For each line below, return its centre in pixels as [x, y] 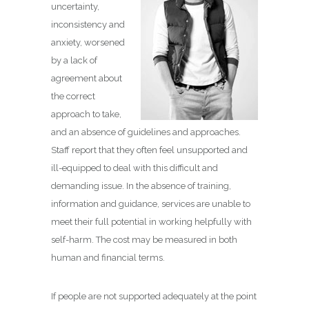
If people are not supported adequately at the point [154, 296]
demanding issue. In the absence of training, [141, 186]
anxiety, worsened [88, 42]
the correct [73, 96]
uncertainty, [75, 7]
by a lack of [74, 60]
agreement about [87, 78]
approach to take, [86, 114]
